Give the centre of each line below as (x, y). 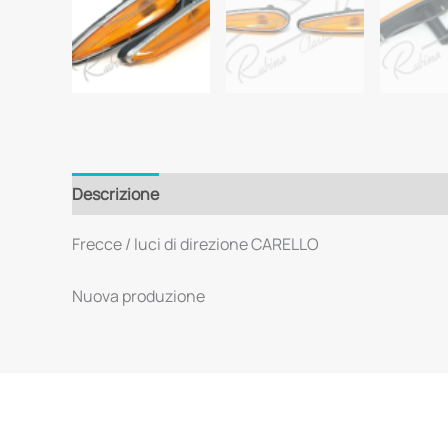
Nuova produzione (138, 296)
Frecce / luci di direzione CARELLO (195, 244)
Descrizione (115, 194)
